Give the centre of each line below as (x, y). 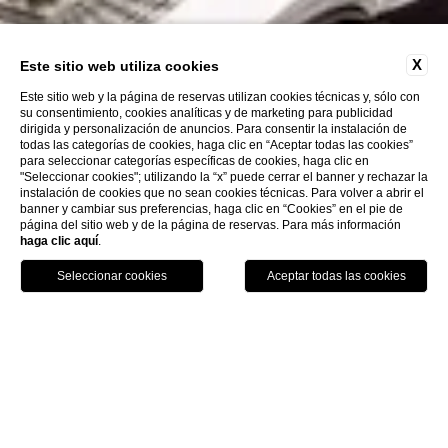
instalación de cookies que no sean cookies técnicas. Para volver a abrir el (222, 193)
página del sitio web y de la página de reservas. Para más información (210, 225)
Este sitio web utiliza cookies (119, 66)
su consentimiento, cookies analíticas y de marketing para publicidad (206, 113)
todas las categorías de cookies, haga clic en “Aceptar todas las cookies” (216, 145)
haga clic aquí (59, 241)
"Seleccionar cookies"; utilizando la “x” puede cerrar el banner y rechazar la (224, 177)
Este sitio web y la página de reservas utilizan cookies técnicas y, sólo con (220, 97)
